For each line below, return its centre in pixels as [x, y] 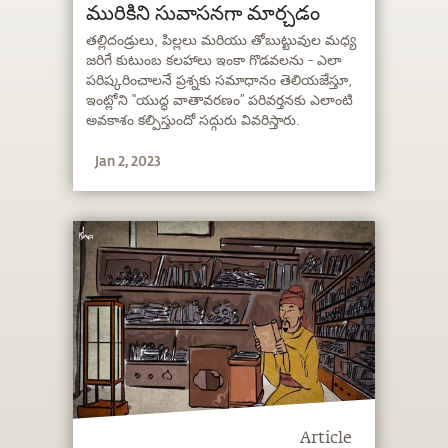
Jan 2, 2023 [128, 160]
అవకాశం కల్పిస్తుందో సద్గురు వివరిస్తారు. [193, 121]
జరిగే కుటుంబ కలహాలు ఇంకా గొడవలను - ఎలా [214, 61]
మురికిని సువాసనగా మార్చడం [203, 13]
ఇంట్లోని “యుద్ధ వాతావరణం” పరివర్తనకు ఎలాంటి [220, 101]
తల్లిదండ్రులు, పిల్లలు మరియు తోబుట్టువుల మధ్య [221, 41]
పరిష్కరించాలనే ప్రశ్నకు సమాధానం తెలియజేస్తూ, [219, 81]
